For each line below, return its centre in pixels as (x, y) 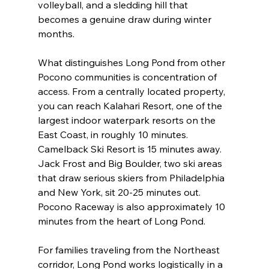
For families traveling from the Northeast (130, 249)
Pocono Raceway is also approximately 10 (132, 206)
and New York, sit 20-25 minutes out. (120, 192)
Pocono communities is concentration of (128, 77)
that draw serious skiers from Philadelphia (132, 177)
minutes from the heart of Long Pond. (121, 221)
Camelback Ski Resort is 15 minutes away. (131, 149)
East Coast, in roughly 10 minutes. (114, 134)
